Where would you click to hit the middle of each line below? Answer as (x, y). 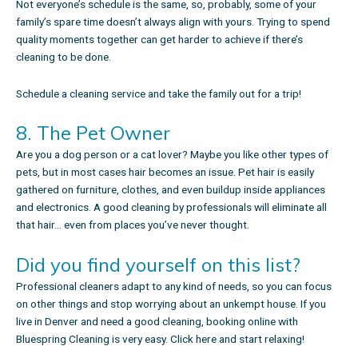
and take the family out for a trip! (223, 93)
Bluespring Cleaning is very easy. (93, 339)
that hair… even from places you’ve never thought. (133, 225)
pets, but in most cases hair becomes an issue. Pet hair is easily (165, 172)
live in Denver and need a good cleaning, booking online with (157, 322)
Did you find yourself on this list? (161, 265)
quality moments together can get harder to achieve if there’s (159, 39)
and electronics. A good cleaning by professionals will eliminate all (171, 207)
